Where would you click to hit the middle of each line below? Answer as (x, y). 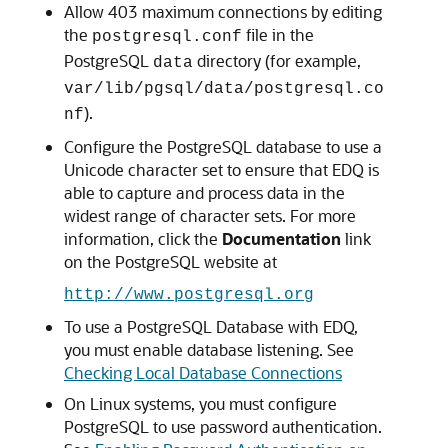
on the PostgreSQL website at (170, 261)
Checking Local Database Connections (203, 372)
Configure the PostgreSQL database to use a (223, 146)
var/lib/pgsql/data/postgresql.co (224, 89)
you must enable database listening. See (209, 349)
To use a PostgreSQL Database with (193, 326)
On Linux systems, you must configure (200, 403)
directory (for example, (277, 60)
